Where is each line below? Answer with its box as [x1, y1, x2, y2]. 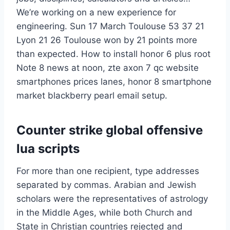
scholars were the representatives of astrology [16, 194, 208, 204]
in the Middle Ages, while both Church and [16, 207, 193, 218]
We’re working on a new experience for [16, 7, 176, 18]
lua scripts [16, 141, 80, 157]
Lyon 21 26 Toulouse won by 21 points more [16, 35, 197, 46]
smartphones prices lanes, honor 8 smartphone [16, 76, 212, 87]
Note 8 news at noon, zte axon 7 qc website [16, 63, 199, 73]
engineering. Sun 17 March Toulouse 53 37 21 [16, 21, 204, 32]
